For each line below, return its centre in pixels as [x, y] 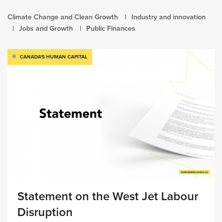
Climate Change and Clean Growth [63, 17]
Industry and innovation [168, 17]
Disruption [45, 212]
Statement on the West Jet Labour [108, 196]
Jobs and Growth [46, 28]
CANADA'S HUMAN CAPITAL [54, 56]
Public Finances [111, 28]
